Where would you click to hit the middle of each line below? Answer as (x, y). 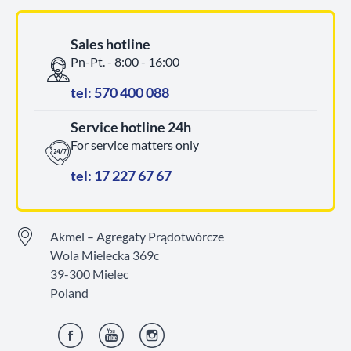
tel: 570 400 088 (120, 93)
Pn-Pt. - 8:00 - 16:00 (125, 62)
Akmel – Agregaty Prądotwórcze (137, 237)
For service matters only (135, 145)
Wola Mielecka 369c (105, 255)
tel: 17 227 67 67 (121, 176)
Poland (69, 293)
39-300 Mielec (89, 274)
